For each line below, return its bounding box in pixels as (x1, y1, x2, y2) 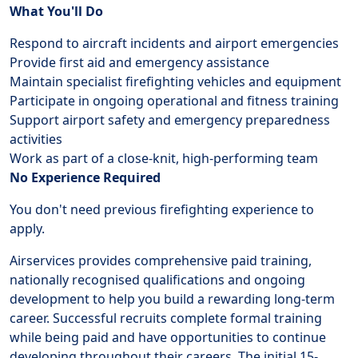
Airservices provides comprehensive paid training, (10, 252, 312, 269)
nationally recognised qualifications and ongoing (10, 271, 305, 288)
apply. (10, 220, 45, 237)
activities (10, 130, 62, 148)
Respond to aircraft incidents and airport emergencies (10, 34, 339, 52)
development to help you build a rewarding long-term (10, 290, 335, 308)
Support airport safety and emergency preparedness (10, 111, 330, 129)
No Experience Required (10, 169, 161, 186)
